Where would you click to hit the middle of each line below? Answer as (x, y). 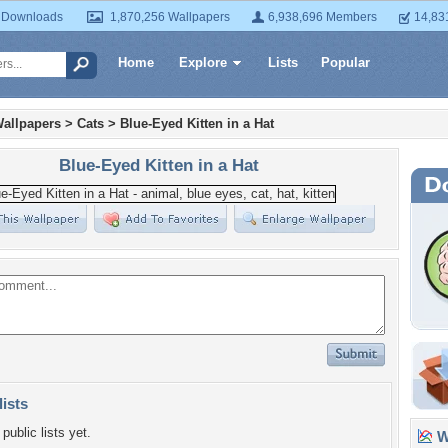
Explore (203, 62)
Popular (345, 62)
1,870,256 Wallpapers (170, 17)
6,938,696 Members (322, 17)
